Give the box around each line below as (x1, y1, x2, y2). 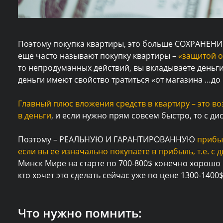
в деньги (18, 110, 51, 121)
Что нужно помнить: (18, 204, 142, 221)
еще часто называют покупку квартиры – (18, 50, 178, 61)
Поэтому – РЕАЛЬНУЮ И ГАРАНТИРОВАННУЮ (18, 133, 197, 145)
